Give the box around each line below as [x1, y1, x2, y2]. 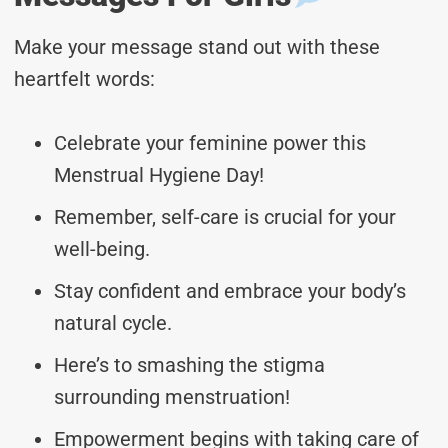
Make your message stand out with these [14, 34, 380, 59]
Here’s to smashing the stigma [54, 352, 325, 377]
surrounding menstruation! [54, 384, 290, 409]
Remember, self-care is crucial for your [54, 204, 396, 229]
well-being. [54, 236, 150, 261]
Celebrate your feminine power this [54, 130, 366, 155]
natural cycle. [54, 310, 172, 335]
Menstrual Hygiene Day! [54, 162, 264, 187]
